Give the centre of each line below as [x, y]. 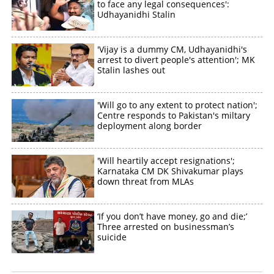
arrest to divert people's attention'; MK [176, 59]
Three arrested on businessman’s [166, 226]
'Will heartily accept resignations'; [166, 160]
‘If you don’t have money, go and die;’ [172, 216]
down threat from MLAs [146, 181]
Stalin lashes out [131, 70]
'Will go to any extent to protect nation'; [178, 105]
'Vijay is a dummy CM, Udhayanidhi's [172, 49]
